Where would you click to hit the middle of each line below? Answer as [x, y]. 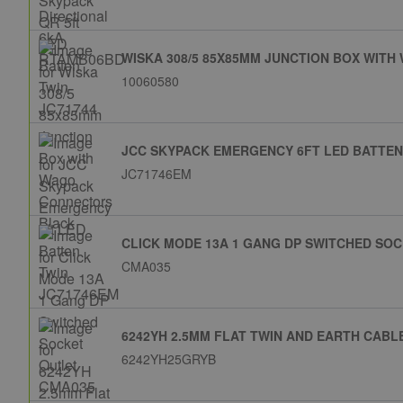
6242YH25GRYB [169, 359]
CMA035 [146, 266]
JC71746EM [157, 174]
